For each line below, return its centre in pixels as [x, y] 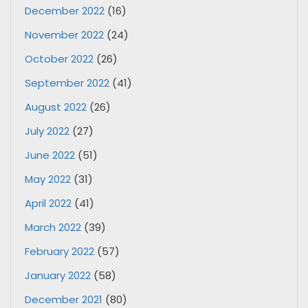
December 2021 [64, 299]
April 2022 [48, 203]
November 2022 [64, 34]
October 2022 [59, 58]
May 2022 [48, 179]
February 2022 [59, 251]
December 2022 [65, 10]
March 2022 [53, 227]
